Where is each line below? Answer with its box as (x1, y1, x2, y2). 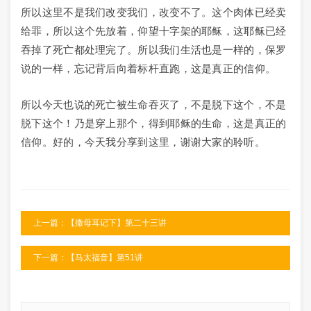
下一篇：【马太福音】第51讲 (33, 253, 143, 262)
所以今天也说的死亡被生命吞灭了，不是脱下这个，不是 (21, 99, 287, 110)
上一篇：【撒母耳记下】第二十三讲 (33, 218, 167, 228)
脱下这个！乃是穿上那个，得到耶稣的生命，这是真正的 (21, 117, 287, 129)
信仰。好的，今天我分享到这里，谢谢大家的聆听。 (21, 136, 265, 148)
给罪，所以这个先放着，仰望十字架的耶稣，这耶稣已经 (21, 25, 287, 37)
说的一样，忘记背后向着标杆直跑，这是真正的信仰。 (21, 62, 276, 74)
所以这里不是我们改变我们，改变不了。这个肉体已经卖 (21, 6, 287, 18)
